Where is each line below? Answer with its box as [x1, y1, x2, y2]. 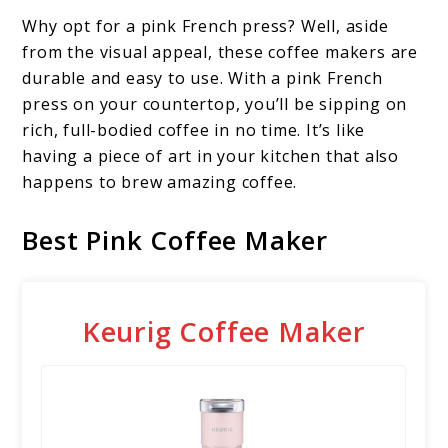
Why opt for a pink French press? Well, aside [22, 14, 389, 37]
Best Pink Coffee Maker [22, 221, 329, 258]
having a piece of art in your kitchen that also [22, 144, 400, 167]
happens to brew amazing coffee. [22, 170, 298, 193]
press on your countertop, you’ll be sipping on [22, 92, 408, 115]
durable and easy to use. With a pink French [22, 66, 383, 89]
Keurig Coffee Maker [81, 313, 366, 351]
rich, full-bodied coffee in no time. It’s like [22, 118, 366, 141]
